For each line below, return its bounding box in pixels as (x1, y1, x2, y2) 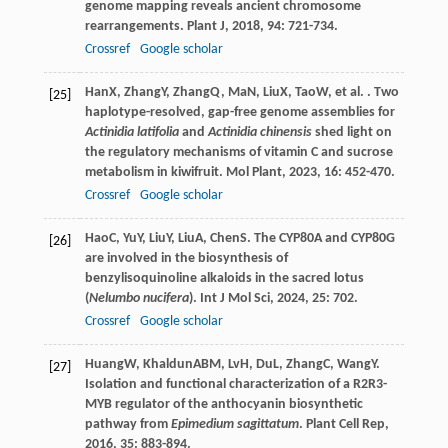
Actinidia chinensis (207, 125, 312, 141)
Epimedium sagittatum (170, 417, 299, 433)
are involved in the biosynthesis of (84, 251, 288, 267)
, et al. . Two (327, 85, 399, 101)
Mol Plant (225, 165, 282, 181)
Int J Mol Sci (199, 291, 270, 307)
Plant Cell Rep (305, 417, 385, 433)
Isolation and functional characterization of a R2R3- (84, 377, 387, 393)
